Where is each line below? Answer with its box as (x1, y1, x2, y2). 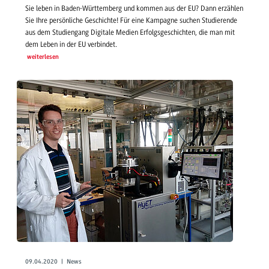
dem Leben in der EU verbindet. (25, 40, 117, 49)
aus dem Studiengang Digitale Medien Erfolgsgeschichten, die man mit (25, 28, 235, 37)
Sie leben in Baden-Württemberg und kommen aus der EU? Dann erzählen (25, 4, 243, 13)
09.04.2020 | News (25, 258, 82, 265)
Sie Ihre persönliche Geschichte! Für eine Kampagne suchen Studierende (25, 16, 237, 25)
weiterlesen (26, 53, 59, 61)
